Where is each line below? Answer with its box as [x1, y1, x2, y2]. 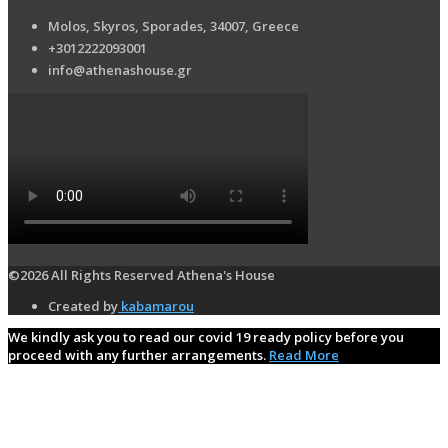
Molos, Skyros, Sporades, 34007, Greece [48, 17, 299, 36]
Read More [269, 346, 339, 365]
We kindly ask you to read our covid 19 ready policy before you [8, 328, 404, 347]
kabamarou [118, 297, 194, 316]
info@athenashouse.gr [48, 61, 192, 80]
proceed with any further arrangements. [8, 346, 269, 365]
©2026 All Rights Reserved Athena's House [8, 266, 275, 285]
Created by [48, 297, 118, 316]
